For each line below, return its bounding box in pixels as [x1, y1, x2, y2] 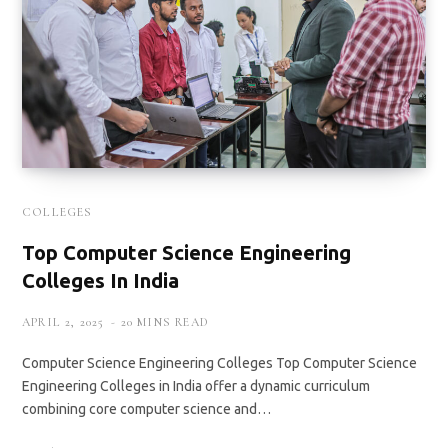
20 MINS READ [120, 314, 210, 329]
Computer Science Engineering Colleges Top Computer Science [22, 354, 417, 371]
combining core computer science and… [22, 400, 271, 417]
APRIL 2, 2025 [22, 314, 105, 329]
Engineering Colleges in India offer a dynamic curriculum [22, 377, 370, 394]
